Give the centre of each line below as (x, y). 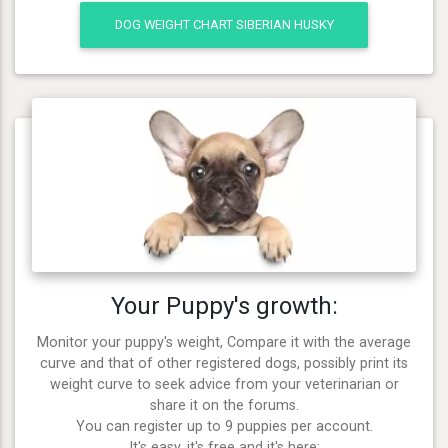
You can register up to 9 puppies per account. (224, 427)
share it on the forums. (224, 406)
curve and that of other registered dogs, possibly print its (224, 364)
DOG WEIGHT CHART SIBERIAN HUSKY (224, 25)
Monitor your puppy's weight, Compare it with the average (224, 343)
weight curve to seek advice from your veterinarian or (224, 385)
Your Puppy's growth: (224, 306)
